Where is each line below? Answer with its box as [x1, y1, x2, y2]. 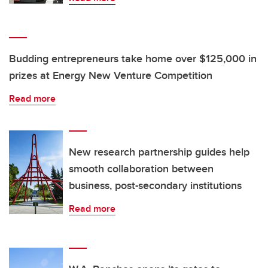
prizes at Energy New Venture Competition [9, 68, 212, 84]
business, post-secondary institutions [69, 178, 242, 194]
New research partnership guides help [69, 144, 249, 160]
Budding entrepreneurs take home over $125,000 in [9, 51, 257, 67]
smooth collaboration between [69, 161, 214, 177]
